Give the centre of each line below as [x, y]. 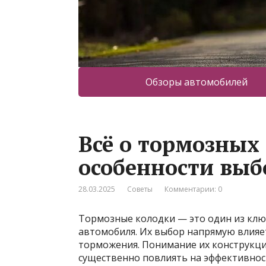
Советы [140, 189]
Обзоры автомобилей [197, 82]
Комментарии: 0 [193, 189]
